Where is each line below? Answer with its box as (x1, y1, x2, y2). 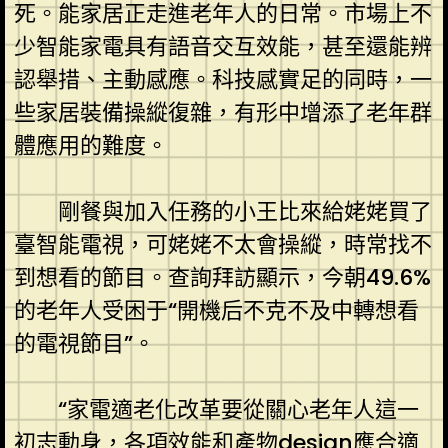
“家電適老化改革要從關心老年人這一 (57, 393, 419, 425)
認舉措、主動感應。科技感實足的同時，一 (13, 63, 432, 95)
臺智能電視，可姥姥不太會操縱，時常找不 (13, 228, 432, 260)
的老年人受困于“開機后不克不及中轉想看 (13, 294, 419, 326)
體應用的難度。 (13, 129, 168, 161)
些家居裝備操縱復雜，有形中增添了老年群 (13, 96, 432, 128)
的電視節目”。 (13, 327, 155, 359)
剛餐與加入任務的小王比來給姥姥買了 (57, 195, 432, 227)
